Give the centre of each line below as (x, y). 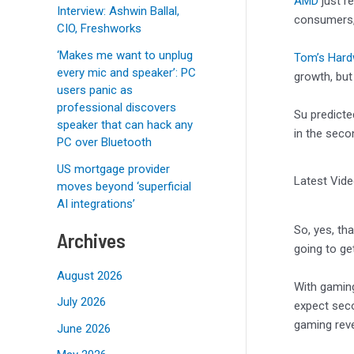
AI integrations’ (96, 203)
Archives (91, 240)
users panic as (95, 90)
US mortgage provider (113, 169)
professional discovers (117, 107)
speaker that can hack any (125, 124)
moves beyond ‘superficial (124, 186)
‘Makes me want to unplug (125, 55)
